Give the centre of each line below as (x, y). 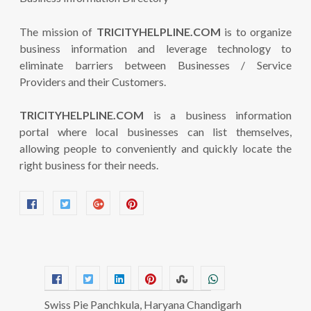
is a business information (218, 115)
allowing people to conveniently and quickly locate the (155, 148)
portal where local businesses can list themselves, (155, 132)
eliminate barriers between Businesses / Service (155, 65)
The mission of (58, 32)
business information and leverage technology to (155, 48)
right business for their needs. (89, 165)
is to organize (256, 32)
